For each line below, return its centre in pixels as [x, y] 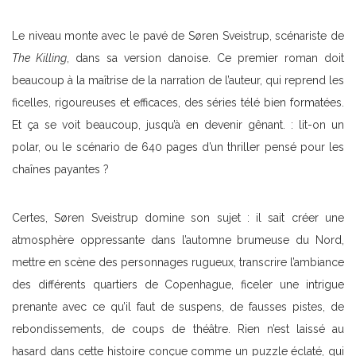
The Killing [39, 58]
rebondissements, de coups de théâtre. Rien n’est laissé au [178, 329]
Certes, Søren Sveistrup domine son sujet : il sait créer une [178, 217]
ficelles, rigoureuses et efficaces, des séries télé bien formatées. [178, 102]
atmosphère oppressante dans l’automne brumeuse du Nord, [178, 240]
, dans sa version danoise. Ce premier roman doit [205, 58]
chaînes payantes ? [60, 169]
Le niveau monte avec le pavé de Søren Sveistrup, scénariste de [178, 35]
